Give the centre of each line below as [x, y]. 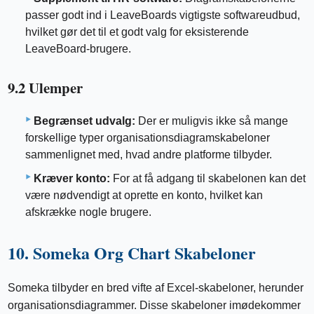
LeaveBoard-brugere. [78, 48]
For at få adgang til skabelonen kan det [208, 179]
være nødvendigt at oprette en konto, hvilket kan [144, 196]
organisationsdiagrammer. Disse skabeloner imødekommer [155, 306]
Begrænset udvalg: [84, 121]
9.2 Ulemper [46, 87]
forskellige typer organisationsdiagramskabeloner [148, 138]
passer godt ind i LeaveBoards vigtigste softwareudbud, [163, 15]
